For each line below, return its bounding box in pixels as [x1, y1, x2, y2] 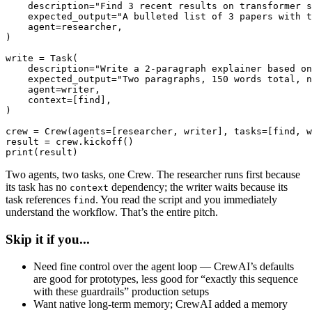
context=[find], [6, 95, 111, 106]
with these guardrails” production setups [33, 285, 209, 297]
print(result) [6, 147, 78, 158]
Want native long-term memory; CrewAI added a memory [33, 297, 288, 310]
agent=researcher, [6, 22, 123, 33]
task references [6, 194, 73, 206]
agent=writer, [6, 84, 100, 95]
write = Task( [6, 53, 78, 64]
